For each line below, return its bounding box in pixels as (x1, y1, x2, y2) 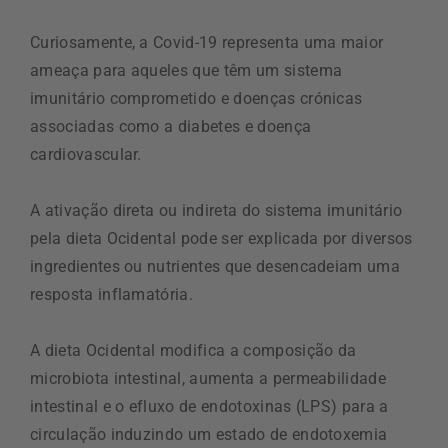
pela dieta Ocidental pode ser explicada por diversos (30, 229, 413, 249)
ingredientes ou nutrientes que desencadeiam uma (30, 257, 401, 277)
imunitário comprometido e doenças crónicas (30, 89, 363, 109)
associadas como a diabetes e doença (30, 117, 312, 137)
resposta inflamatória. (30, 285, 194, 305)
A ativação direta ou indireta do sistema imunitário (30, 201, 403, 221)
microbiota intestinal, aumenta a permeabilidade (30, 369, 387, 389)
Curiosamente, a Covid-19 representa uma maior (30, 33, 384, 53)
